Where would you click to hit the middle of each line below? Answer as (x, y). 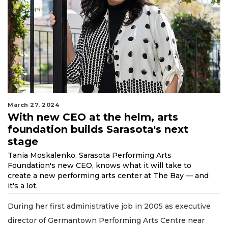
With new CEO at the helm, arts (93, 117)
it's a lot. (23, 186)
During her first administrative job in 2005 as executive (109, 206)
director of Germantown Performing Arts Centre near (106, 220)
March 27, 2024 (33, 105)
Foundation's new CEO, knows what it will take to (99, 165)
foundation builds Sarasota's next (98, 129)
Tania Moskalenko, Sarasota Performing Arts (90, 155)
